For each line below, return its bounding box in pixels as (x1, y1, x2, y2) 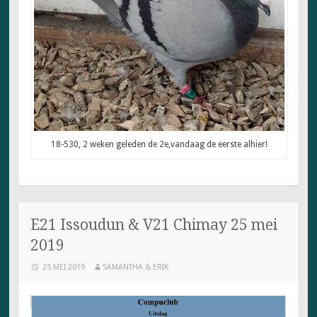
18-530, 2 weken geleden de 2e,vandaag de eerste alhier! (50, 139, 267, 150)
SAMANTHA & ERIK (103, 263, 169, 272)
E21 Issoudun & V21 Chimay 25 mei (30, 216, 278, 234)
